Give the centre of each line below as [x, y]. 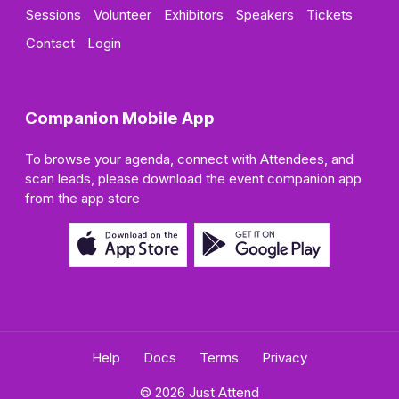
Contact [50, 43]
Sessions [53, 14]
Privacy [285, 357]
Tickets [330, 14]
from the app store [82, 198]
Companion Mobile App [120, 118]
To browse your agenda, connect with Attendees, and [189, 159]
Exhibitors [194, 14]
